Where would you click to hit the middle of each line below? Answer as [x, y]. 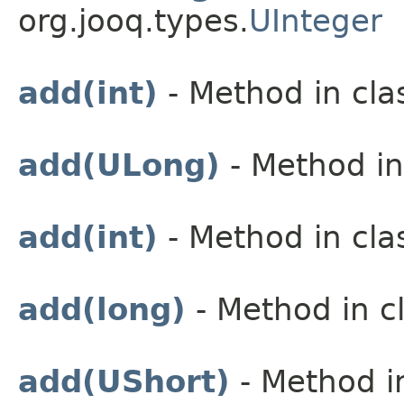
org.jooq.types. [133, 20]
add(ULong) [119, 165]
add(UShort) [124, 381]
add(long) [102, 309]
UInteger [316, 20]
